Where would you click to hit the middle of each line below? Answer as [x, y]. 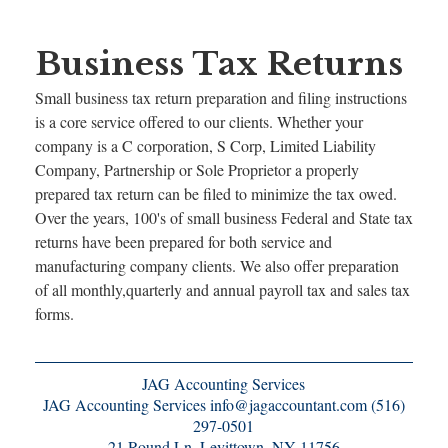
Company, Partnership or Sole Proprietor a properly [196, 169]
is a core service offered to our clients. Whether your [198, 121]
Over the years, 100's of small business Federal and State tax [223, 217]
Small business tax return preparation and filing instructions [220, 97]
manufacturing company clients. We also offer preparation [216, 265]
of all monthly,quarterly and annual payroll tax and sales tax [222, 289]
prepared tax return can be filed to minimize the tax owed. [215, 193]
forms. [54, 313]
